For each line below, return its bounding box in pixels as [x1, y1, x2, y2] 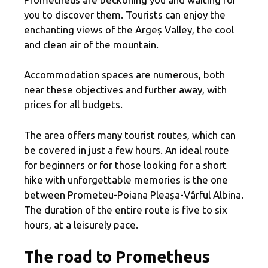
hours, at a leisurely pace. [24, 218, 138, 230]
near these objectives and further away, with [24, 84, 227, 96]
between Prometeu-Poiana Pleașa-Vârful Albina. [24, 188, 243, 200]
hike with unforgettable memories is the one [24, 173, 228, 185]
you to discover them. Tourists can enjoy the [24, 8, 226, 20]
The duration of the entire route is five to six [24, 203, 227, 215]
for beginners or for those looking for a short [24, 159, 227, 170]
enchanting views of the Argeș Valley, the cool [24, 23, 234, 35]
